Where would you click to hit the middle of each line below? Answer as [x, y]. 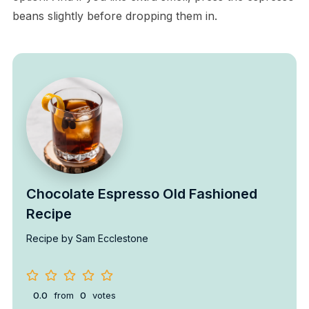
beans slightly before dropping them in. [114, 16]
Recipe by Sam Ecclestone [87, 239]
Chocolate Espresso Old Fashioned [141, 194]
